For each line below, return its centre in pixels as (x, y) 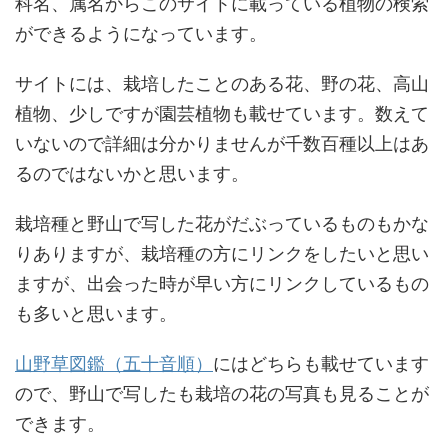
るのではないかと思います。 (132, 173)
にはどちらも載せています (321, 363)
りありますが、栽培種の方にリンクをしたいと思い (222, 253)
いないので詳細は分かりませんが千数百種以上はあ (222, 143)
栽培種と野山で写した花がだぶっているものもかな (222, 223)
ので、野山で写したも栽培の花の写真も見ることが (222, 393)
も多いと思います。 (96, 313)
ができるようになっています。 (141, 33)
